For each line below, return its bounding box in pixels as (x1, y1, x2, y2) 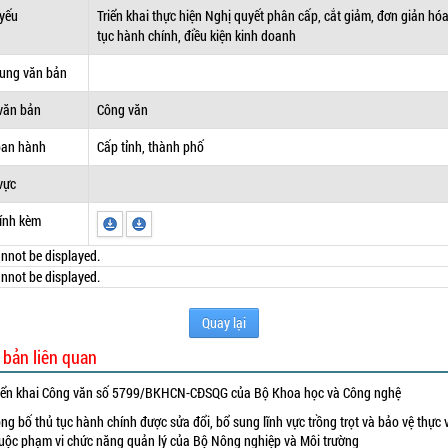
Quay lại (201, 313, 246, 332)
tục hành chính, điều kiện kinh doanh (97, 26, 297, 45)
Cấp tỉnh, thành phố (97, 137, 205, 156)
